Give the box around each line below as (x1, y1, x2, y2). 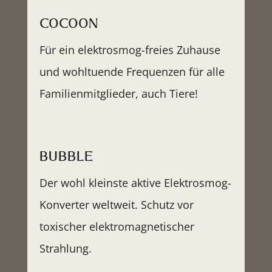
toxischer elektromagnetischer (39, 219, 194, 234)
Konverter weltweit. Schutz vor (39, 197, 194, 212)
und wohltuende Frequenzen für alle (39, 64, 225, 80)
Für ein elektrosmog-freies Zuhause (39, 42, 220, 58)
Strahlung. (39, 241, 92, 256)
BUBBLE (39, 147, 93, 167)
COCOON (39, 14, 98, 34)
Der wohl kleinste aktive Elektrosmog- (39, 175, 231, 191)
